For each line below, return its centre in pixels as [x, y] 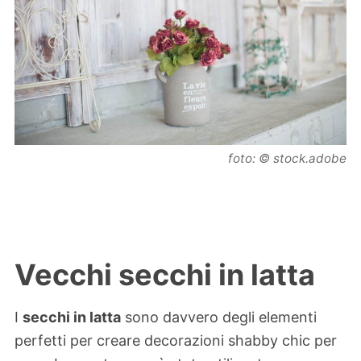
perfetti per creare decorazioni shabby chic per [176, 340]
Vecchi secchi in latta [165, 275]
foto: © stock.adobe [287, 159]
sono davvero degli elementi [219, 317]
